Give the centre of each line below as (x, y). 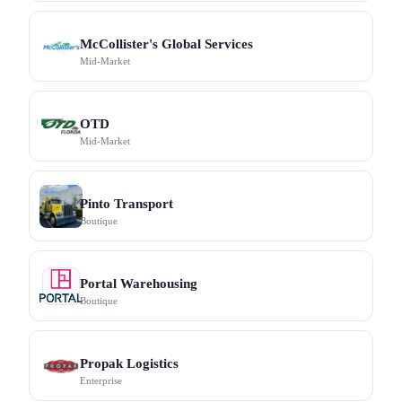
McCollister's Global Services (166, 44)
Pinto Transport (127, 204)
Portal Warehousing (139, 284)
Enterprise (101, 380)
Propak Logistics (129, 363)
